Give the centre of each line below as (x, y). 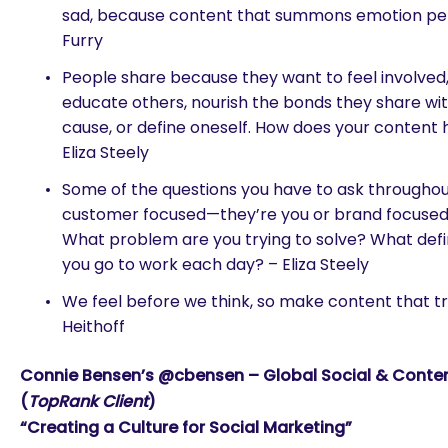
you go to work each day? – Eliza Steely (215, 264)
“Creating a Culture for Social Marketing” (186, 427)
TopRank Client (88, 401)
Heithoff (93, 326)
